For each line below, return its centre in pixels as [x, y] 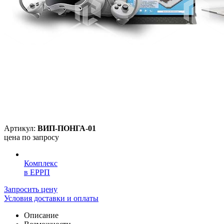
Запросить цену [31, 189]
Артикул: [21, 128]
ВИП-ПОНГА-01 [67, 128]
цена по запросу [31, 137]
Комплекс [41, 163]
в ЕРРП [37, 172]
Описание [41, 215]
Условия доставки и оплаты [51, 198]
